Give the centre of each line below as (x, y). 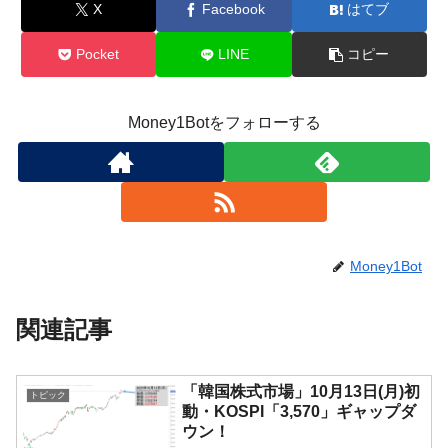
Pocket (98, 54)
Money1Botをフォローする (224, 123)
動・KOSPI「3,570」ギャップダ (299, 412)
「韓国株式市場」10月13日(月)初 (301, 392)
